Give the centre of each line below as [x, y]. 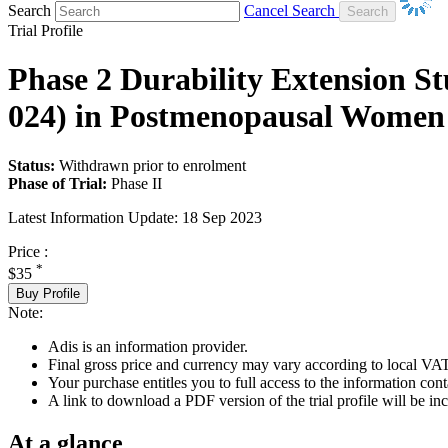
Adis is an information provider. [148, 346]
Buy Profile [48, 293]
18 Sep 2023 [222, 217]
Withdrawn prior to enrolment [152, 165]
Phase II [136, 183]
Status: [31, 165]
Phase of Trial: [57, 183]
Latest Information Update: [93, 217]
